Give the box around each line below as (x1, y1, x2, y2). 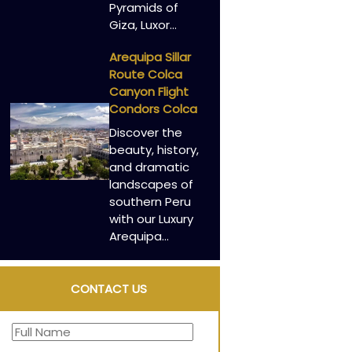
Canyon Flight (108, 83, 189, 101)
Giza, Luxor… (108, 16, 177, 33)
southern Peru (108, 192, 191, 210)
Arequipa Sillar (108, 49, 191, 66)
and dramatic (108, 158, 189, 175)
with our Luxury (108, 210, 193, 227)
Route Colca (108, 66, 182, 83)
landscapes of (108, 175, 193, 192)
